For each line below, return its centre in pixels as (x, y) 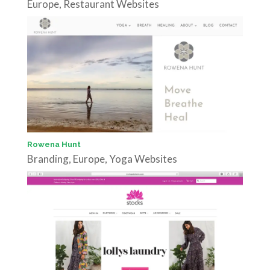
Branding (48, 159)
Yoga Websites (143, 159)
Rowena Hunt (54, 145)
